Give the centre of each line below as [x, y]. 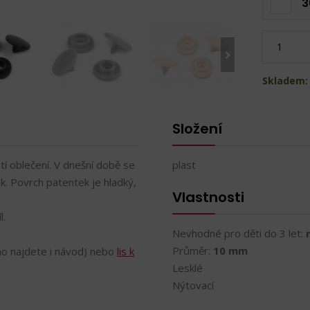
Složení [197, 129]
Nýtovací [193, 285]
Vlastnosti [208, 197]
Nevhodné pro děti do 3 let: [239, 233]
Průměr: [193, 250]
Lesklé [188, 268]
